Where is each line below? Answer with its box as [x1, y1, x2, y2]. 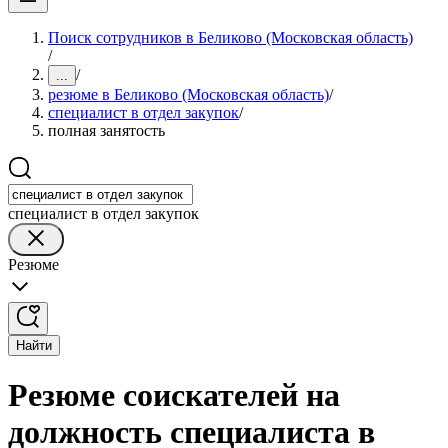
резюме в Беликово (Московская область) [48, 86, 329, 103]
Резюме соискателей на [8, 377, 340, 414]
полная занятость [48, 122, 165, 139]
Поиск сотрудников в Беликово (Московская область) [48, 29, 413, 46]
